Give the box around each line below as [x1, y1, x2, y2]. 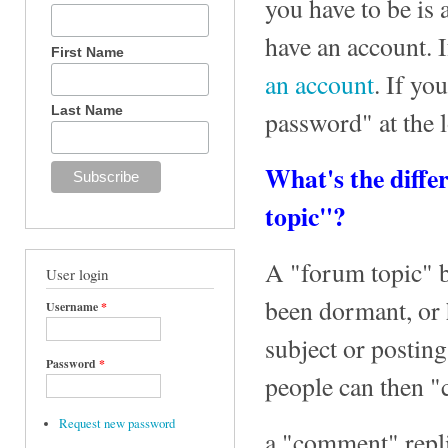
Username [46, 298, 101, 316]
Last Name [51, 102, 124, 119]
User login [46, 264, 108, 285]
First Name [51, 43, 125, 60]
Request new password [58, 415, 175, 433]
